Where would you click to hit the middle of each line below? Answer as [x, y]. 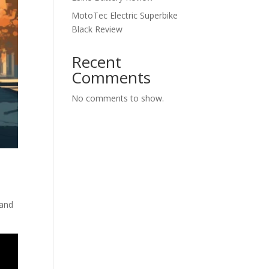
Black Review [97, 29]
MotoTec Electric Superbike [125, 15]
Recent [97, 62]
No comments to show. [118, 98]
